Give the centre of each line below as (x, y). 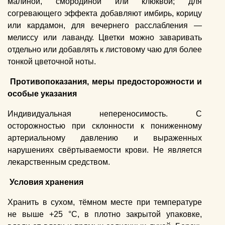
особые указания (42, 94)
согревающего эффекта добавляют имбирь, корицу (105, 14)
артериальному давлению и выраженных (105, 138)
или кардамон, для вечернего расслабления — (105, 26)
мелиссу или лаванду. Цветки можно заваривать (105, 38)
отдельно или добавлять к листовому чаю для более (105, 50)
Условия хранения (46, 182)
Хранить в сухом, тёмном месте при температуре (105, 202)
